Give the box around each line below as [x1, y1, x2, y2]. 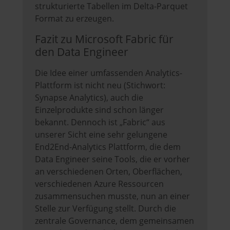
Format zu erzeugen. [35, 13, 114, 25]
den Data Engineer [35, 45, 128, 60]
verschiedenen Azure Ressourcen [35, 178, 164, 190]
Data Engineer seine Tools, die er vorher [35, 154, 190, 165]
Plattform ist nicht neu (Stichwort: [35, 80, 165, 91]
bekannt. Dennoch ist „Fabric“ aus [35, 117, 165, 128]
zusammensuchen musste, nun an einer [35, 190, 190, 202]
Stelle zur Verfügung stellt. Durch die [35, 203, 176, 215]
